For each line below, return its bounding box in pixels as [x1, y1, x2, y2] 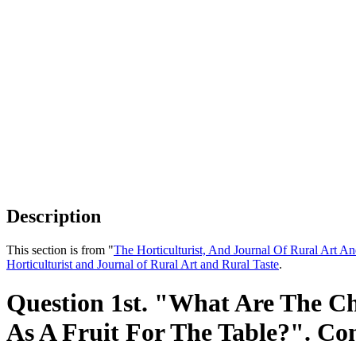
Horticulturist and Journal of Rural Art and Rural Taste [6, 257, 279, 271]
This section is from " [6, 242, 114, 257]
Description [6, 205, 101, 226]
